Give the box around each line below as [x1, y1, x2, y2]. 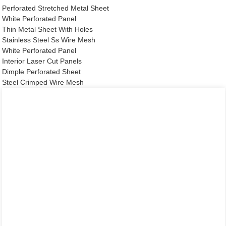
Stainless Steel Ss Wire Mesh [2, 35, 96, 44]
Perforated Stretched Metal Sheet [2, 4, 109, 12]
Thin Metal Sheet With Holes [2, 25, 93, 33]
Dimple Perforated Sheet [2, 67, 81, 76]
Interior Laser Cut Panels [2, 56, 82, 65]
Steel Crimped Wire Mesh [2, 78, 84, 86]
